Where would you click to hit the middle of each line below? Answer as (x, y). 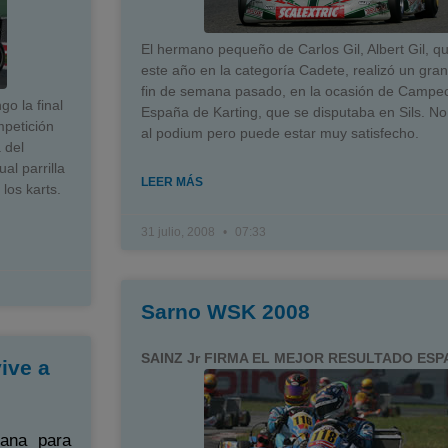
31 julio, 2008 (179, 231)
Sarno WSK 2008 (225, 311)
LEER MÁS (171, 181)
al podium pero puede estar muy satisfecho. (279, 132)
